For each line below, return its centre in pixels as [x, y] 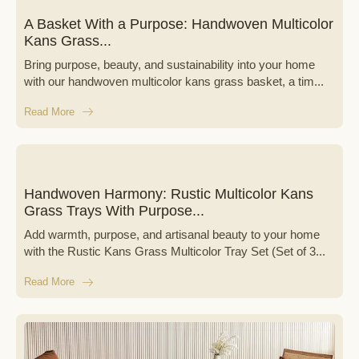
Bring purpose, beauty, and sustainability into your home [169, 65]
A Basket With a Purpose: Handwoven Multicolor [179, 24]
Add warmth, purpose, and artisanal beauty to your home [172, 235]
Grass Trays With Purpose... [114, 210]
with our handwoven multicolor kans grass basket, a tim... [174, 81]
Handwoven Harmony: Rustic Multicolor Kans [169, 194]
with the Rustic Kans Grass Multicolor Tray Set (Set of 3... [175, 252]
